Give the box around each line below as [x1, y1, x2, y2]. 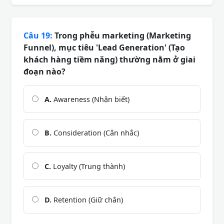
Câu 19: [23, 29, 52, 41]
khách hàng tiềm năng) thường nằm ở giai [23, 53, 195, 65]
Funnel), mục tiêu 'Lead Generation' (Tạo [23, 41, 185, 53]
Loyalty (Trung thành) [51, 161, 125, 171]
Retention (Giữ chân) [51, 194, 123, 204]
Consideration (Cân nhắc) [51, 127, 139, 137]
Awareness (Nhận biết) [51, 94, 129, 104]
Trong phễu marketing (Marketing [52, 29, 191, 41]
